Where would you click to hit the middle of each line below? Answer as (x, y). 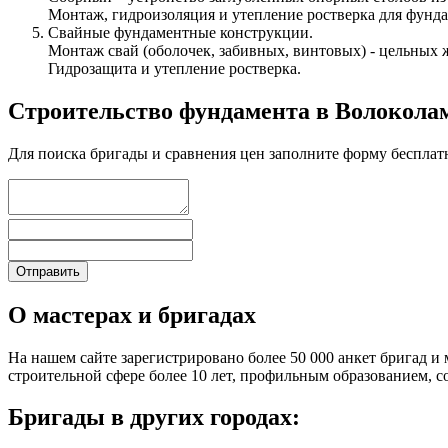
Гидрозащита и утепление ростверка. (174, 68)
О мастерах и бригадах (132, 314)
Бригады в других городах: (154, 417)
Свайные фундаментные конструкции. (180, 32)
